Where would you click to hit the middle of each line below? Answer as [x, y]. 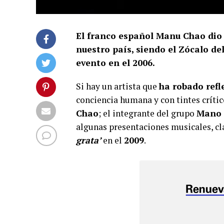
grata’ [88, 140]
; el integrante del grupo [147, 113]
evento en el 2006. [115, 62]
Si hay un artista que [117, 86]
